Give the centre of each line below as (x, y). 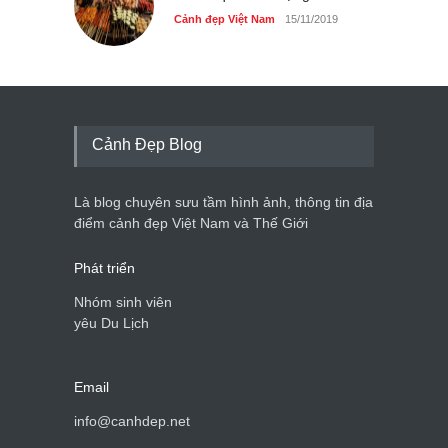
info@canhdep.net (132, 421)
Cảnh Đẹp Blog (147, 145)
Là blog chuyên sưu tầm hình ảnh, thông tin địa (223, 202)
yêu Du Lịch (111, 323)
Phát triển (104, 268)
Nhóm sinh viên (123, 302)
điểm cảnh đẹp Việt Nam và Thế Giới (191, 223)
